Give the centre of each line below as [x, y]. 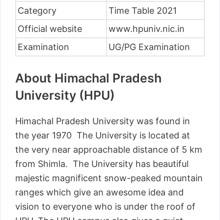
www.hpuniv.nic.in [147, 29]
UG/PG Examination [149, 47]
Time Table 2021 [143, 11]
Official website [50, 29]
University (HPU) [65, 96]
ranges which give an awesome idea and [99, 192]
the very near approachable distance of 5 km [109, 150]
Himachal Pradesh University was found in [103, 121]
